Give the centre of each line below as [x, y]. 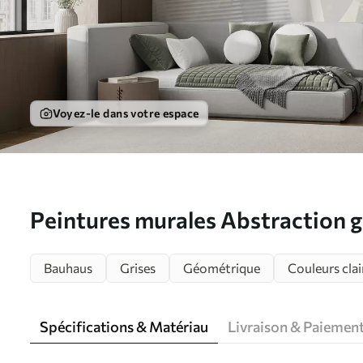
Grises [138, 268]
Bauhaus [68, 268]
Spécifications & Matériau [124, 327]
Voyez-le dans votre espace [126, 113]
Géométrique [222, 268]
